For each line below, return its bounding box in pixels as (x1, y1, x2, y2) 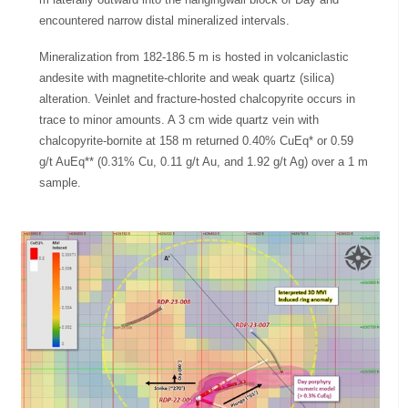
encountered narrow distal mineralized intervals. (39, 14, 291, 28)
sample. (39, 176, 82, 190)
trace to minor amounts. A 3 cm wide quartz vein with (39, 113, 320, 127)
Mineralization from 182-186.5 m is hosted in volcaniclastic (39, 50, 350, 65)
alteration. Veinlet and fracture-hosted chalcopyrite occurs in (39, 92, 356, 107)
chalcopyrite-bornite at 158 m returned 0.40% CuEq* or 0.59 (39, 134, 354, 148)
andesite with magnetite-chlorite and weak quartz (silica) (39, 71, 335, 86)
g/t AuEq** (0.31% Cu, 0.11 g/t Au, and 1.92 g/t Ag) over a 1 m (39, 155, 369, 169)
